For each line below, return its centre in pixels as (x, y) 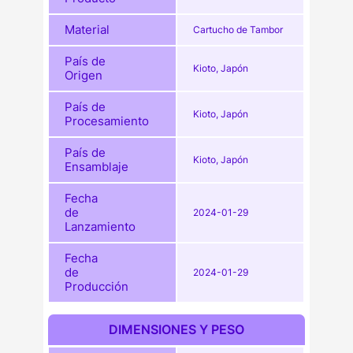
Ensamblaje (97, 166)
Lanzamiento (100, 226)
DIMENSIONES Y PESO (176, 329)
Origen (84, 75)
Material (87, 29)
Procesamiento (107, 121)
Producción (97, 286)
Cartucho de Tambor (238, 29)
